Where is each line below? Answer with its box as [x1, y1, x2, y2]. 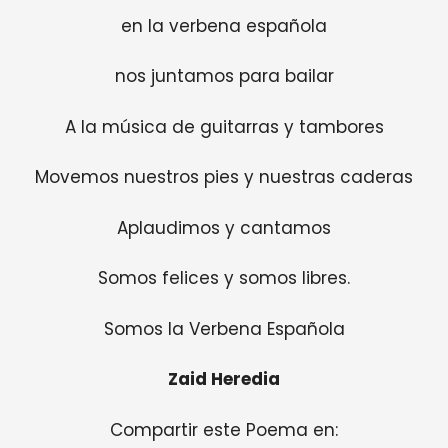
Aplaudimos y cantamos [117, 215, 331, 240]
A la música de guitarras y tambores [64, 114, 384, 139]
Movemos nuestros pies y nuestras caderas [35, 165, 413, 190]
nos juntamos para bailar [114, 64, 334, 89]
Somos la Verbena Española [103, 316, 345, 341]
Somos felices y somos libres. [98, 266, 350, 291]
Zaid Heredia [168, 367, 280, 392]
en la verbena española [121, 13, 327, 38]
